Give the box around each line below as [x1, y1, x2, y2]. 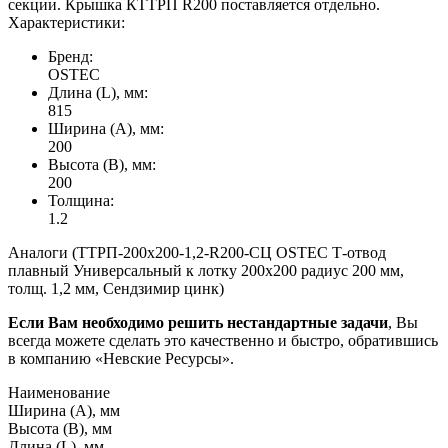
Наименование [8, 383, 110, 401]
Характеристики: [8, 13, 125, 31]
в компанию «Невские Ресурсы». [8, 349, 234, 367]
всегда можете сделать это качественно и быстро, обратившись [8, 331, 438, 349]
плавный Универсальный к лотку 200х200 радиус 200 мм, [8, 261, 404, 279]
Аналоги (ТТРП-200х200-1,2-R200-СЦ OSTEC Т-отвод [8, 243, 386, 261]
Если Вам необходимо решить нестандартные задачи [8, 313, 388, 331]
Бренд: [48, 47, 93, 65]
